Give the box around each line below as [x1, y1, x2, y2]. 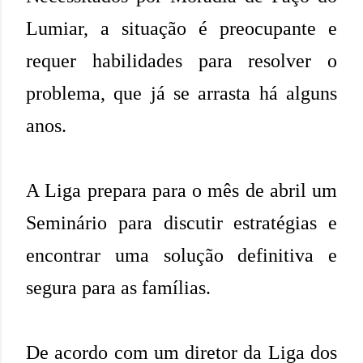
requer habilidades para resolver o [26, 50, 337, 72]
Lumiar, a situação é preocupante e [26, 18, 337, 40]
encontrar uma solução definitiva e [26, 245, 337, 267]
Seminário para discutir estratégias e [26, 212, 337, 234]
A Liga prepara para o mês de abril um [26, 180, 337, 202]
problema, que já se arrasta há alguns [26, 83, 337, 105]
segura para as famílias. [26, 277, 211, 299]
